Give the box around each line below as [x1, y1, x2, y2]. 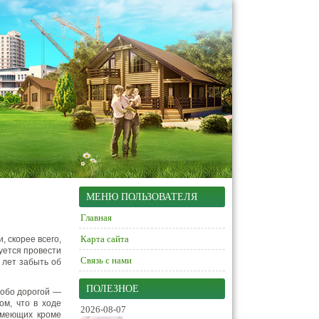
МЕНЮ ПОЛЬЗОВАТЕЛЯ [86, 192, 197, 202]
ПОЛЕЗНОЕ [86, 283, 139, 294]
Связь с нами [80, 255, 132, 266]
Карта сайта [80, 234, 129, 244]
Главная [80, 212, 112, 223]
